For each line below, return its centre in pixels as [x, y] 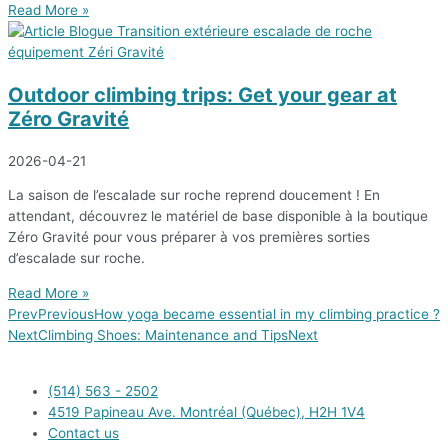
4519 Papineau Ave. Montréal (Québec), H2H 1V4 [206, 411]
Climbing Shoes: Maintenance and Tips [163, 334]
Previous [66, 313]
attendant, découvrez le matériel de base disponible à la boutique [218, 216]
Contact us [83, 432]
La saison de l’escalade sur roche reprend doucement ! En [194, 195]
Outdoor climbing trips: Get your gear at [202, 94]
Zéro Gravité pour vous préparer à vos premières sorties [189, 237]
